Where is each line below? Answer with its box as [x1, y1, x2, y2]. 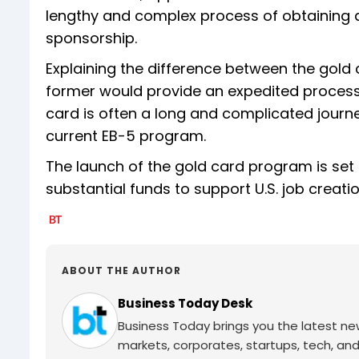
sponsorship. [46, 28, 137, 49]
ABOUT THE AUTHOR [62, 264, 181, 278]
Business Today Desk [118, 295, 252, 313]
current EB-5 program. [46, 126, 206, 147]
